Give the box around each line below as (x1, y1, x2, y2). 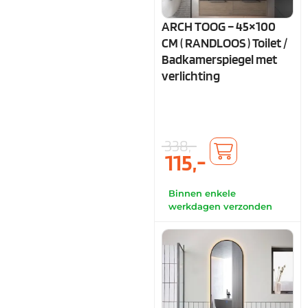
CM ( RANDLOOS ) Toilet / (162, 34, 287, 51)
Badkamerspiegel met (162, 51, 277, 67)
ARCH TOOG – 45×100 (162, 18, 276, 34)
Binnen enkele (168, 188, 236, 199)
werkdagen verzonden (168, 201, 272, 212)
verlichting (162, 67, 220, 84)
